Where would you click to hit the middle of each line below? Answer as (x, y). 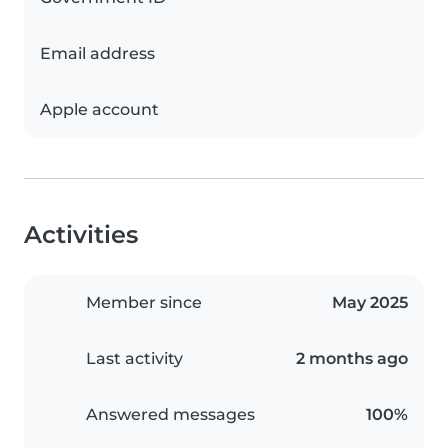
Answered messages (170, 415)
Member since (144, 303)
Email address (97, 54)
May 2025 (370, 303)
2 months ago (352, 359)
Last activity (134, 359)
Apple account (99, 110)
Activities (81, 235)
